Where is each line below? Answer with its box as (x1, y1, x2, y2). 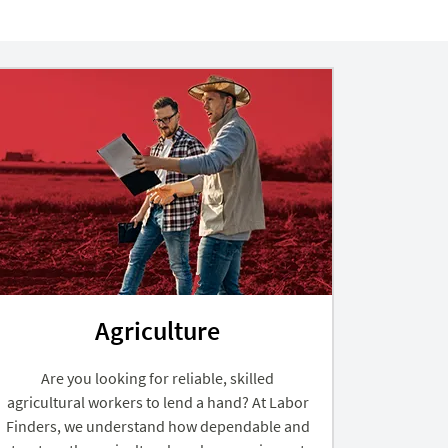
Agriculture (95, 313, 221, 347)
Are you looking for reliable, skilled (41, 367, 275, 388)
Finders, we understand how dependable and (5, 415, 310, 436)
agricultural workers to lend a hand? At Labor (6, 391, 309, 412)
